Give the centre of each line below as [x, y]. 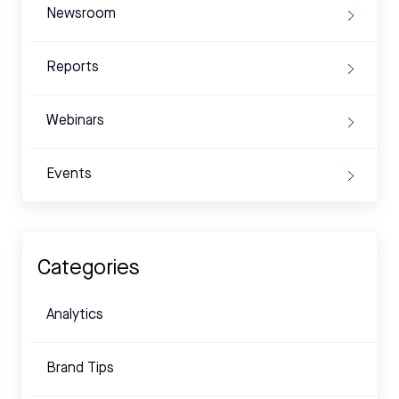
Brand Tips [80, 369]
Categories [89, 269]
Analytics [75, 316]
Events [69, 175]
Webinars [75, 122]
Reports [73, 68]
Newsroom [81, 15]
